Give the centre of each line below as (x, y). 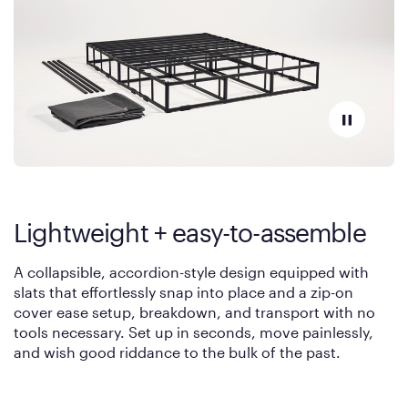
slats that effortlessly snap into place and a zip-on (184, 292)
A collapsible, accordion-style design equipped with (191, 272)
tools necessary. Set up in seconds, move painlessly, (194, 332)
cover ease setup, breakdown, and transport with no (194, 312)
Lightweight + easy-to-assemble (190, 233)
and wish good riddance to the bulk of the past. (177, 352)
